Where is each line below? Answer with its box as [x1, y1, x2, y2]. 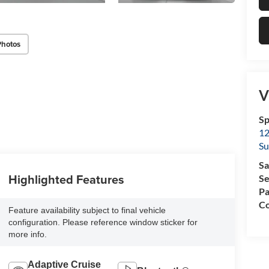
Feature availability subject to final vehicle [8, 205, 166, 216]
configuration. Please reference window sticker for [8, 217, 198, 228]
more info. [8, 229, 47, 240]
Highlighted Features [8, 171, 124, 189]
